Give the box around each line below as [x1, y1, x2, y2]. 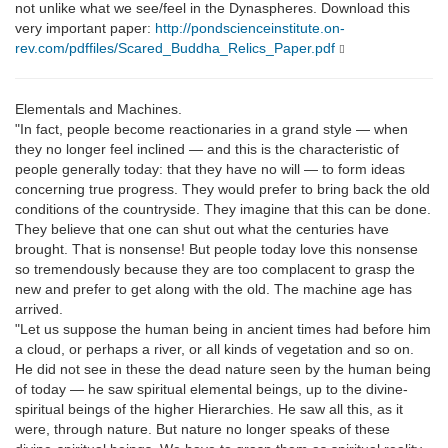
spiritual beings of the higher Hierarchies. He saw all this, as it [15, 401, 403, 418]
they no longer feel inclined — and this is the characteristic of [15, 141, 399, 158]
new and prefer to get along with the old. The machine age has [15, 281, 412, 298]
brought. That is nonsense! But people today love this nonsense [15, 241, 418, 258]
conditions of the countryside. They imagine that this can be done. [15, 201, 431, 218]
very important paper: [15, 20, 155, 37]
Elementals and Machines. [15, 101, 182, 118]
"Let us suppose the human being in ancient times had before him [15, 321, 431, 338]
